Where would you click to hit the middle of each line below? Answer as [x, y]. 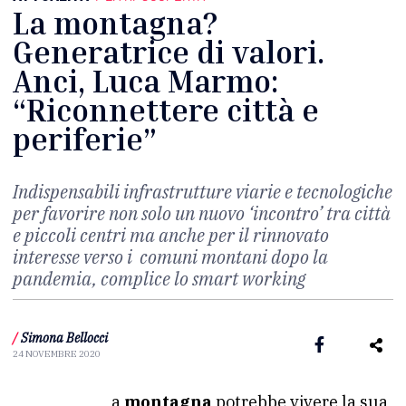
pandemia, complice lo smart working [159, 278]
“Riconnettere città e [166, 110]
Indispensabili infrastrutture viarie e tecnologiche [203, 191]
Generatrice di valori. [169, 52]
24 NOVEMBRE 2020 [57, 353]
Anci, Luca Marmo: [145, 81]
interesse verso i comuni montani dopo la [170, 256]
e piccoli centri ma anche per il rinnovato [171, 235]
